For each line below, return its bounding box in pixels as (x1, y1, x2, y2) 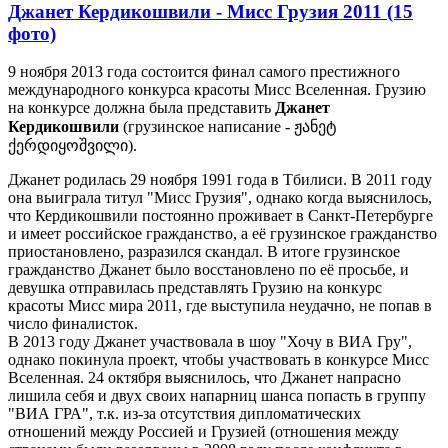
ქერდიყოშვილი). (8, 137, 137, 155)
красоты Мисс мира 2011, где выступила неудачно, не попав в (8, 297, 432, 315)
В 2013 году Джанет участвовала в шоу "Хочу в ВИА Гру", (8, 333, 412, 351)
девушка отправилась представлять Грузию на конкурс (8, 279, 382, 297)
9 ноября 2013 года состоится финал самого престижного (8, 63, 400, 81)
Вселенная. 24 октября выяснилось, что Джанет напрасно (8, 369, 401, 387)
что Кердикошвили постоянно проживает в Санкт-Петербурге (8, 207, 433, 225)
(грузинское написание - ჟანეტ (119, 118, 336, 136)
